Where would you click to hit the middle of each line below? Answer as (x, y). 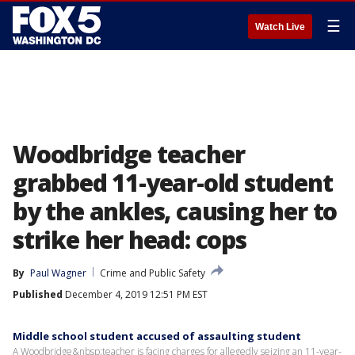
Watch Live (280, 27)
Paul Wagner (58, 273)
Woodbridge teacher (129, 154)
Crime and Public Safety (153, 273)
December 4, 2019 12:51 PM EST (135, 294)
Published (38, 294)
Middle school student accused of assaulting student (157, 336)
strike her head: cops (130, 240)
